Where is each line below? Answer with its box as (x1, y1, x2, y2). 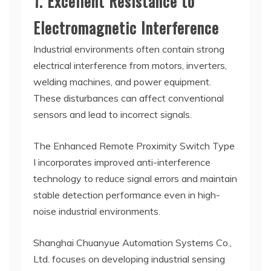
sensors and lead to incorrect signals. (33, 108, 192, 120)
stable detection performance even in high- (33, 188, 220, 201)
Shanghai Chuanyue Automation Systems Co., (33, 236, 232, 249)
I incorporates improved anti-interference (33, 155, 211, 168)
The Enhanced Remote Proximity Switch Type (33, 139, 235, 152)
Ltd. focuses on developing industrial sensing (33, 252, 225, 265)
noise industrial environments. (33, 204, 160, 217)
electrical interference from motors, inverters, (33, 59, 227, 71)
